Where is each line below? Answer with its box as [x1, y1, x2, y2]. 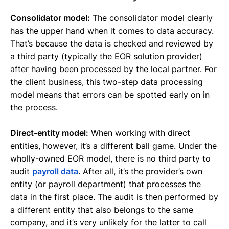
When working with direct [88, 127, 190, 138]
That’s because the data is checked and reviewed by [10, 38, 213, 49]
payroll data [32, 166, 78, 176]
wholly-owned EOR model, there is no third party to [10, 153, 211, 164]
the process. [10, 102, 58, 112]
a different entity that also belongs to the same [10, 204, 193, 215]
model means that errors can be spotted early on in [10, 89, 210, 100]
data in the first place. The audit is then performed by [10, 191, 218, 202]
